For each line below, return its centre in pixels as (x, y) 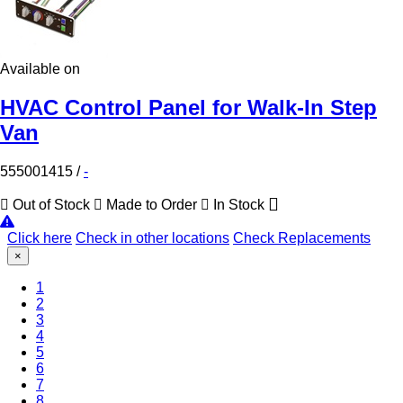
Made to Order (152, 204)
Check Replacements (302, 237)
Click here (40, 237)
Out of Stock (51, 204)
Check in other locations (152, 237)
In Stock (239, 204)
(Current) (72, 302)
